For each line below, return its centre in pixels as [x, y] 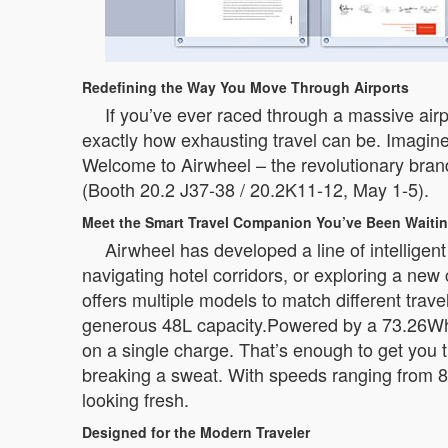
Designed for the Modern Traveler [196, 432]
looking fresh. [135, 399]
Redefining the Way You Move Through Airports [245, 87]
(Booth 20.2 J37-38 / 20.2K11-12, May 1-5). [255, 189]
